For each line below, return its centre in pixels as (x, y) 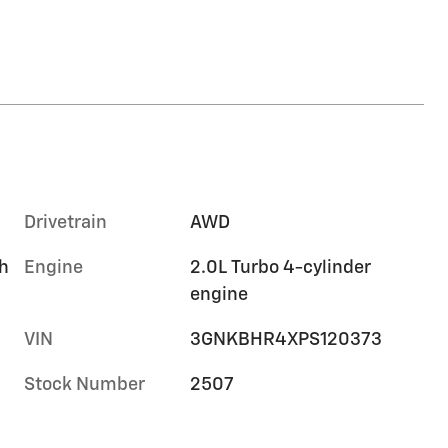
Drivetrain (65, 222)
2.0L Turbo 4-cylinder (281, 267)
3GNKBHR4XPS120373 (286, 339)
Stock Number (84, 384)
